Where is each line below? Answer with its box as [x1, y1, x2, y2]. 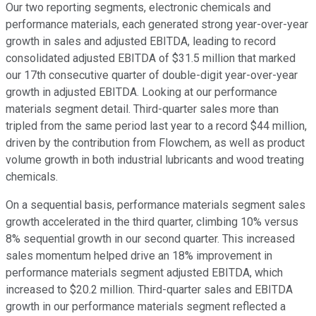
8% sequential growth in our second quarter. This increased [6, 232, 295, 246]
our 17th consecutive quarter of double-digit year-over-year [6, 68, 298, 83]
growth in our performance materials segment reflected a [6, 300, 286, 314]
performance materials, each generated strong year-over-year [6, 18, 308, 32]
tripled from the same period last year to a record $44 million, [6, 119, 307, 133]
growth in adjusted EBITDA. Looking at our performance [6, 85, 277, 99]
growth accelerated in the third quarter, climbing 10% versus [6, 215, 298, 229]
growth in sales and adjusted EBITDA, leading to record [6, 35, 276, 49]
